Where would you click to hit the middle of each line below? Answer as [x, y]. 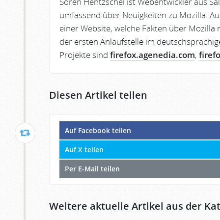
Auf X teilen [84, 150]
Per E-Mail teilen [92, 169]
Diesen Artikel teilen [98, 95]
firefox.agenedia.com [152, 55]
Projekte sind [85, 55]
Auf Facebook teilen [98, 131]
